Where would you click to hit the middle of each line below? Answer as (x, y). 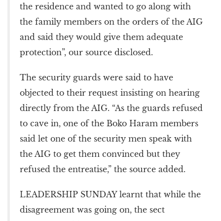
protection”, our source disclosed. (86, 52)
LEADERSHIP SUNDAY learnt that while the (110, 194)
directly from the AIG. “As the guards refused (111, 108)
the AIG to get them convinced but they (100, 154)
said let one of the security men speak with (106, 138)
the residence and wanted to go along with (105, 6)
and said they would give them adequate (101, 37)
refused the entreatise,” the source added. (103, 169)
